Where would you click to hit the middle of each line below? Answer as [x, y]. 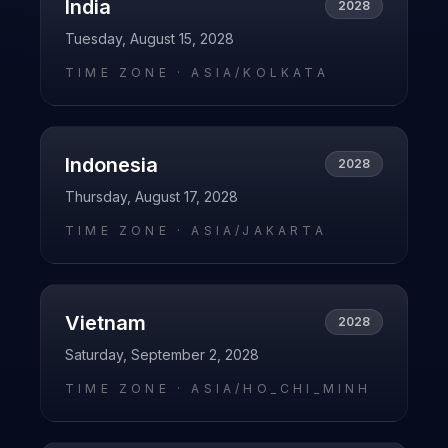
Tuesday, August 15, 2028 [149, 38]
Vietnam [105, 323]
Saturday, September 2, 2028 [162, 354]
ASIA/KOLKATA [260, 72]
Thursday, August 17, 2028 [151, 196]
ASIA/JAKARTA [259, 230]
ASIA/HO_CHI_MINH [281, 388]
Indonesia [111, 165]
